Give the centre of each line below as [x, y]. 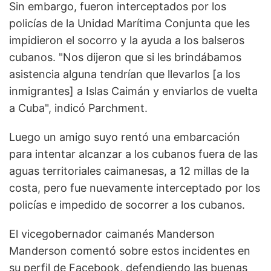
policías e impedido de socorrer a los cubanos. [127, 205]
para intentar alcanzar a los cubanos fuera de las [133, 154]
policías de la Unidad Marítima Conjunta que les [129, 24]
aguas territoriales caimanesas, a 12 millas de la [129, 171]
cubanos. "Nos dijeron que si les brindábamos [125, 57]
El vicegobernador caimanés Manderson [112, 234]
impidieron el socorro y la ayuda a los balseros [127, 41]
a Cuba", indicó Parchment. [78, 108]
